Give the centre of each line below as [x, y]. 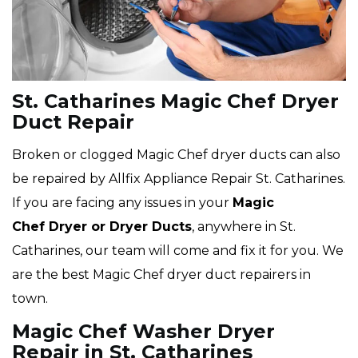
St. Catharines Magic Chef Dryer [175, 101]
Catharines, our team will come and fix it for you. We [178, 251]
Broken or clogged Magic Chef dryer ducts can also [176, 155]
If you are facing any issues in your [122, 203]
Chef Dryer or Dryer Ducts [102, 227]
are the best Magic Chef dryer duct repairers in [161, 275]
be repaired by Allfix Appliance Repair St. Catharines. [179, 179]
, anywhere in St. [244, 227]
